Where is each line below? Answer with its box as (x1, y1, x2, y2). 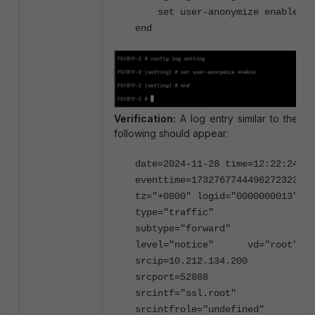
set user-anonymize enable (135, 6, 298, 18)
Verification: (114, 112, 176, 124)
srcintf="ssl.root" (135, 287, 236, 299)
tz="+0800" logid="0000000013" (135, 190, 298, 202)
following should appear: (114, 127, 231, 139)
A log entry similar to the (176, 112, 298, 124)
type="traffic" (135, 206, 214, 218)
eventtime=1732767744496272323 (135, 174, 298, 186)
